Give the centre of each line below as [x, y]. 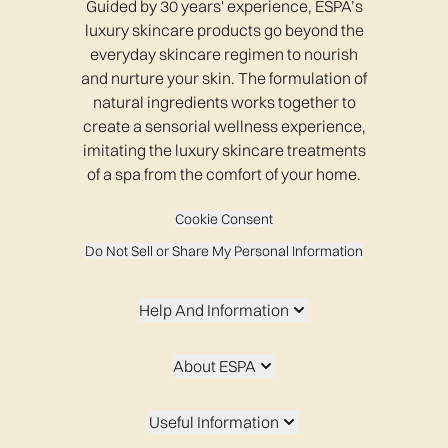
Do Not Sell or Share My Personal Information [224, 251]
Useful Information [214, 422]
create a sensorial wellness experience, [224, 126]
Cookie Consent [224, 219]
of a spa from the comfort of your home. [224, 174]
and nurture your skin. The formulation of [224, 78]
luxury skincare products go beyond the [224, 30]
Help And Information [214, 310]
